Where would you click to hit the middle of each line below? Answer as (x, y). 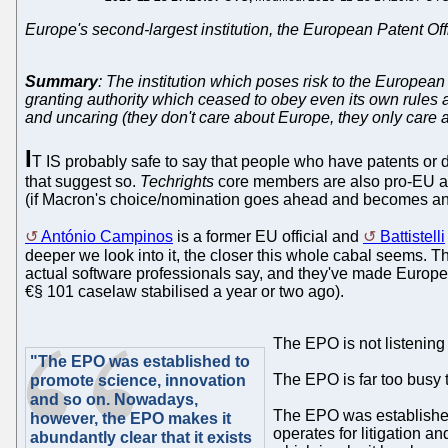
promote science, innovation (138, 380)
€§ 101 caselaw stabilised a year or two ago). (184, 291)
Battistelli (412, 236)
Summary (61, 81)
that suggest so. (82, 181)
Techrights (177, 181)
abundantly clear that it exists (141, 437)
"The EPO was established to (140, 361)
